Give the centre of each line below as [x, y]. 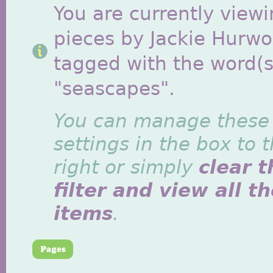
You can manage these [161, 121]
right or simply [126, 167]
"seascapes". [114, 89]
